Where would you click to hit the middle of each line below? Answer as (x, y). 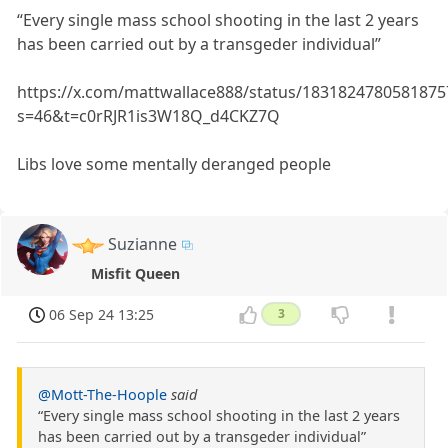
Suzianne (143, 243)
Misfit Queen (135, 274)
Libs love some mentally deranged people (174, 163)
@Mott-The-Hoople (102, 395)
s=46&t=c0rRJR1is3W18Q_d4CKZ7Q (149, 115)
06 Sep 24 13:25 (102, 315)
